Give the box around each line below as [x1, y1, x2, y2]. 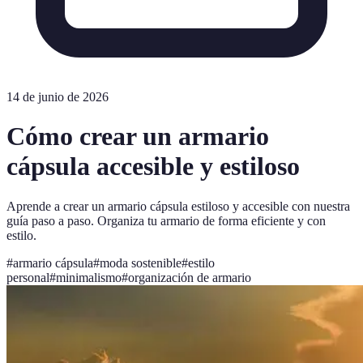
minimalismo [56, 270, 122, 284]
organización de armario [128, 270, 251, 284]
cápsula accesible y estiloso [6, 152, 300, 181]
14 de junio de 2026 [6, 90, 109, 104]
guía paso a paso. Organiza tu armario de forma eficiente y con [6, 213, 326, 228]
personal [6, 270, 49, 284]
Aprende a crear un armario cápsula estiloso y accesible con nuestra [6, 199, 350, 213]
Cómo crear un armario [6, 122, 269, 152]
